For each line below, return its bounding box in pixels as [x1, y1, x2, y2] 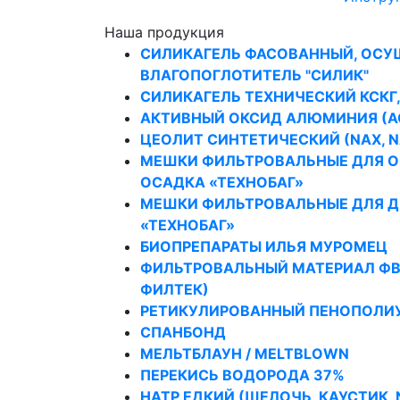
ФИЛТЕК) [140, 280, 209, 298]
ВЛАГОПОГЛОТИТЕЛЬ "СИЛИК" [140, 66, 369, 84]
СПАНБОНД [140, 323, 226, 341]
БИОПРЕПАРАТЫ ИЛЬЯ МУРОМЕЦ [140, 237, 387, 255]
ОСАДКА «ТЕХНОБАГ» [140, 173, 304, 191]
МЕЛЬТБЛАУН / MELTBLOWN [140, 345, 349, 362]
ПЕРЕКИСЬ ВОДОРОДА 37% [140, 366, 345, 384]
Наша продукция [104, 23, 224, 41]
